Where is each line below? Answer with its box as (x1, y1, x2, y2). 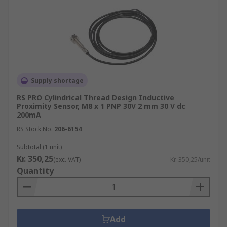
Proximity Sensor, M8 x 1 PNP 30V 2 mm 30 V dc (17, 101, 185, 111)
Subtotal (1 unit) (17, 143, 62, 152)
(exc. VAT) (53, 155, 81, 164)
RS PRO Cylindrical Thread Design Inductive (17, 93, 174, 102)
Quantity (17, 165, 54, 176)
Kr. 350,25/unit (170, 155, 210, 164)
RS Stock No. (17, 125, 53, 133)
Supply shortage (31, 76, 84, 85)
